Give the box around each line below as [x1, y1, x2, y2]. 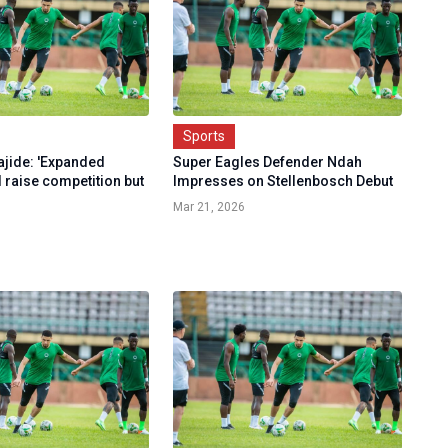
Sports [182, 128, 225, 145]
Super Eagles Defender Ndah [172, 154, 362, 171]
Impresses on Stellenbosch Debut [172, 173, 393, 190]
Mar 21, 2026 [172, 200, 245, 215]
